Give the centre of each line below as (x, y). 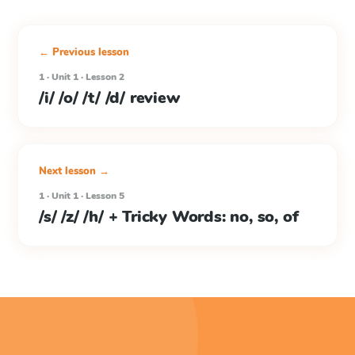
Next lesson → (74, 171)
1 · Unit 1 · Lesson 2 (82, 77)
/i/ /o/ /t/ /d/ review (109, 98)
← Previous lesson (84, 52)
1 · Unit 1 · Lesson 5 (82, 196)
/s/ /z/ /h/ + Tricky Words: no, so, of (169, 217)
